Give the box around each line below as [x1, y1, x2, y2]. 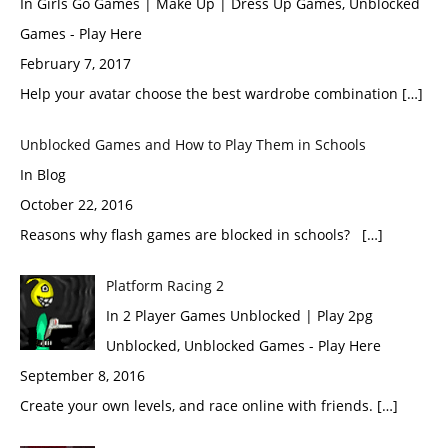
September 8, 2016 [20, 365, 145, 385]
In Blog [20, 164, 66, 184]
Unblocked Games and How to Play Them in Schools [20, 134, 366, 154]
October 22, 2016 [20, 194, 133, 214]
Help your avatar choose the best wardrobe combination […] [20, 83, 423, 103]
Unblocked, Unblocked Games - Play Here [105, 335, 381, 355]
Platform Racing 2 [105, 275, 224, 295]
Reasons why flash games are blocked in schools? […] [20, 224, 383, 244]
